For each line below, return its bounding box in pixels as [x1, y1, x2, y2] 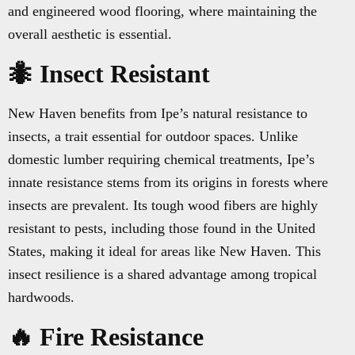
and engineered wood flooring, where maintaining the [8, 3, 317, 20]
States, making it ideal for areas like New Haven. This [8, 243, 321, 260]
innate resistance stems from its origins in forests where [8, 174, 328, 191]
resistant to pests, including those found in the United [8, 220, 315, 237]
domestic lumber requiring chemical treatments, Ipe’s [8, 151, 315, 168]
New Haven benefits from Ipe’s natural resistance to [8, 105, 307, 122]
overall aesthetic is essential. [8, 26, 172, 43]
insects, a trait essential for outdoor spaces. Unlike [8, 128, 298, 145]
